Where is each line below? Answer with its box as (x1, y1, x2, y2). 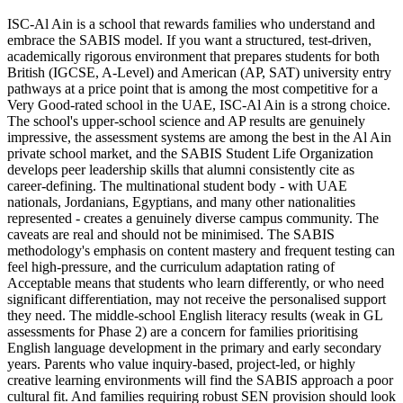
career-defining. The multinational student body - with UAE (7, 177, 347, 193)
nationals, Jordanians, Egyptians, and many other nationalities (7, 193, 355, 210)
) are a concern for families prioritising (142, 323, 358, 339)
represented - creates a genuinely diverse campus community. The (7, 210, 379, 226)
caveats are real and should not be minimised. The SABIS (7, 226, 335, 242)
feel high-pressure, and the (7, 258, 160, 274)
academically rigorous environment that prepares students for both (7, 48, 380, 64)
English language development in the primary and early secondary (7, 339, 381, 355)
